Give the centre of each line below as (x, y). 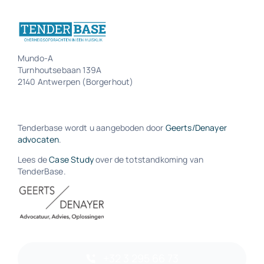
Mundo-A (35, 58)
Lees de (33, 159)
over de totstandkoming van (148, 159)
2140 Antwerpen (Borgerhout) (75, 81)
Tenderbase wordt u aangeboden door (91, 127)
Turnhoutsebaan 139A (60, 70)
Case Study (71, 159)
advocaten (38, 139)
